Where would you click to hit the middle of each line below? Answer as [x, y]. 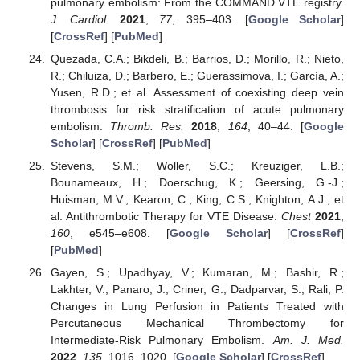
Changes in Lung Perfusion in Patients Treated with [197, 307]
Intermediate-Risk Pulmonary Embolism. [162, 340]
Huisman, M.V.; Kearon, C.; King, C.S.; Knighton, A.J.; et [197, 199]
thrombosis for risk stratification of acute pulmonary [197, 109]
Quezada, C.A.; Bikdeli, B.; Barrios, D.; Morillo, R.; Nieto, [197, 58]
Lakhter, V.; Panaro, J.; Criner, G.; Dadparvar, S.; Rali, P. [197, 290]
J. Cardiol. [80, 19]
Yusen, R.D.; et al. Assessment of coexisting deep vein [197, 92]
